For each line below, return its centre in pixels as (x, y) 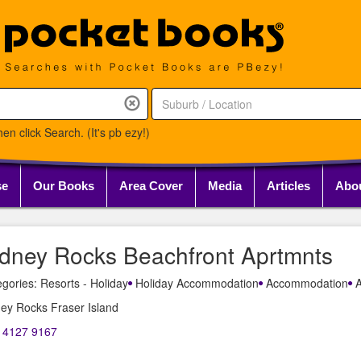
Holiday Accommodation (195, 283)
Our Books (64, 185)
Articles (288, 185)
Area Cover (151, 185)
